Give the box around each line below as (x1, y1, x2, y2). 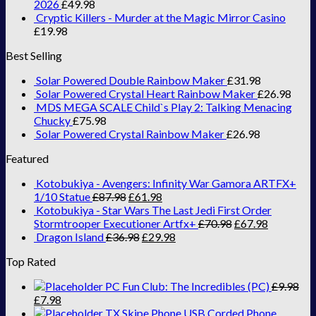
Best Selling (6, 48, 62, 62)
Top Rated (6, 254, 56, 268)
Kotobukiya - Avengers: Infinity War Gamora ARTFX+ (36, 176, 296, 190)
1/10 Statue (34, 189, 90, 203)
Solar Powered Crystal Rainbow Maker (36, 126, 224, 140)
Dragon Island (36, 229, 104, 243)
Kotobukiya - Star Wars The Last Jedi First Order (36, 202, 272, 217)
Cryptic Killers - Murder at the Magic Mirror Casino (36, 10, 286, 24)
